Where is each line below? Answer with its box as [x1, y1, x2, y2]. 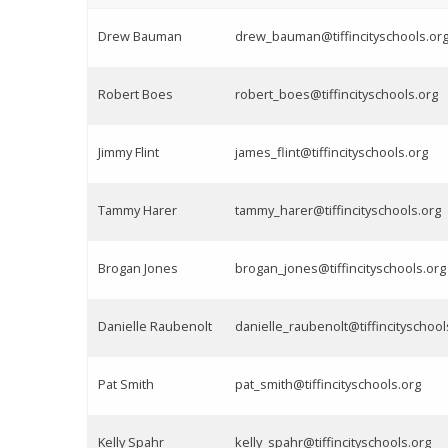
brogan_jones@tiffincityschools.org [235, 259, 446, 278]
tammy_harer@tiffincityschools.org [235, 201, 441, 220]
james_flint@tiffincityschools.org [235, 143, 428, 162]
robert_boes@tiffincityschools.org [235, 85, 438, 104]
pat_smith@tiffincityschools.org [235, 375, 421, 394]
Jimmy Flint [98, 143, 159, 162]
